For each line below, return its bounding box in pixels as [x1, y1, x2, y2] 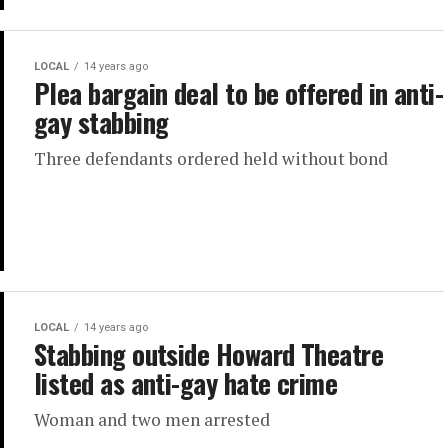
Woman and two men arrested [34, 408, 270, 431]
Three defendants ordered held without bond [34, 147, 388, 170]
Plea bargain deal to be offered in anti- [34, 73, 444, 113]
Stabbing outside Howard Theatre [34, 334, 384, 374]
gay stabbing [34, 102, 169, 142]
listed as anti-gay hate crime [34, 363, 338, 403]
